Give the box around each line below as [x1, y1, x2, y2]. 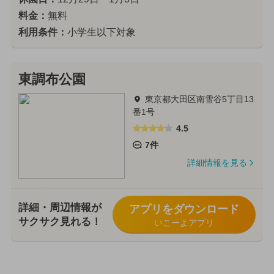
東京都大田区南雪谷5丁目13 [144, 94, 254, 104]
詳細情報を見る [187, 157, 247, 168]
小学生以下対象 [67, 27, 136, 38]
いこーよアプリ [154, 217, 214, 228]
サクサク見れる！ [18, 215, 102, 228]
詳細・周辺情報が [18, 201, 102, 213]
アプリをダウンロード [128, 202, 239, 215]
